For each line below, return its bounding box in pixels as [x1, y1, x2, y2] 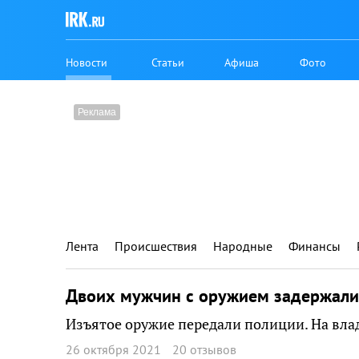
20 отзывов [172, 341, 236, 357]
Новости [66, 54, 107, 70]
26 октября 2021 [66, 341, 161, 357]
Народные [213, 238, 272, 254]
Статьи [151, 54, 185, 70]
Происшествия [115, 238, 197, 254]
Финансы [288, 238, 341, 254]
